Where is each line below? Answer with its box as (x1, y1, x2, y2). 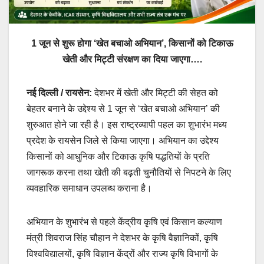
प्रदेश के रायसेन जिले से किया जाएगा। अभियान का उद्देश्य (27, 135, 219, 146)
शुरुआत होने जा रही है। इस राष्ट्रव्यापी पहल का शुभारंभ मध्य (27, 119, 227, 130)
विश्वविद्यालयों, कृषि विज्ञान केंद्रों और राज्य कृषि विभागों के (27, 248, 218, 259)
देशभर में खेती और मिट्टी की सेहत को (92, 87, 218, 98)
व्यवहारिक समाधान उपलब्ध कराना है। (27, 183, 152, 193)
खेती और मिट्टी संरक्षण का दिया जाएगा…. (62, 54, 202, 64)
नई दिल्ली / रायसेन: (27, 87, 92, 98)
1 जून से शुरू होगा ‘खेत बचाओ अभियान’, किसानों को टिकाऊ (31, 38, 233, 48)
